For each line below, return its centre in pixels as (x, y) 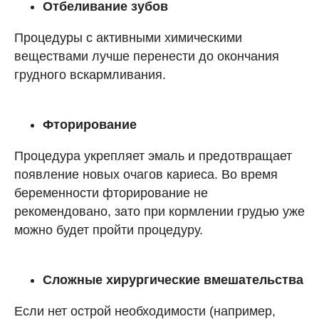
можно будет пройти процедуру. (109, 230)
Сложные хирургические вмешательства (173, 280)
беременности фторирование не (111, 193)
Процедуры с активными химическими (128, 38)
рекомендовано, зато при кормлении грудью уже (159, 211)
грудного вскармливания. (90, 75)
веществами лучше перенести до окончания (147, 56)
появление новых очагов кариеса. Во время (146, 174)
